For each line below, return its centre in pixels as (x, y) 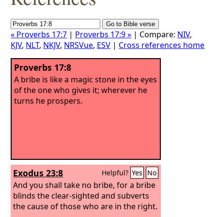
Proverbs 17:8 (43, 67)
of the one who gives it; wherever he (81, 90)
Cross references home (162, 45)
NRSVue (79, 45)
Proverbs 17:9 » (103, 34)
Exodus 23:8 (38, 173)
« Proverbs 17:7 (39, 34)
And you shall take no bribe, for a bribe (85, 185)
